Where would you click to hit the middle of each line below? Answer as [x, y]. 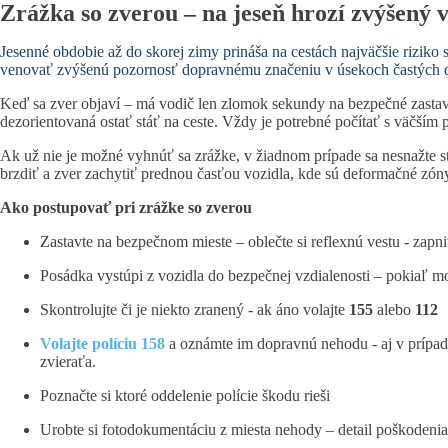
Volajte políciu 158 [102, 343]
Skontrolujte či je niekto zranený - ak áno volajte [194, 309]
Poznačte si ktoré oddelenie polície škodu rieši [185, 395]
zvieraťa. [68, 361]
